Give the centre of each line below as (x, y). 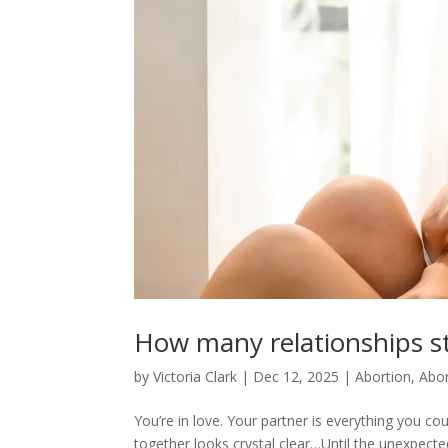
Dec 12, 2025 (296, 376)
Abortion (383, 376)
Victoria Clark (195, 376)
